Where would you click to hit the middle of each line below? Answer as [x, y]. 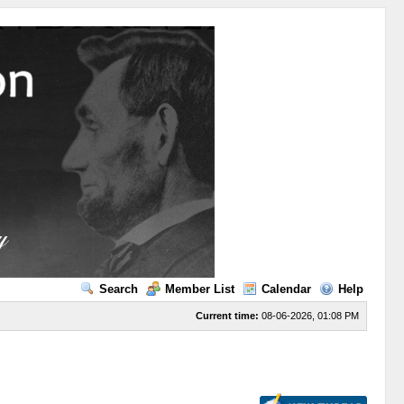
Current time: [227, 316]
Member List [199, 289]
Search [118, 289]
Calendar [286, 289]
